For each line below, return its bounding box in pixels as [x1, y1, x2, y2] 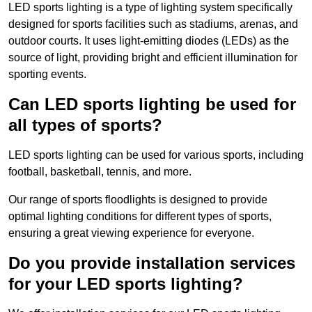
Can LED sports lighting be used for [8, 95, 296, 114]
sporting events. [8, 68, 86, 81]
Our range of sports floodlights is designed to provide [8, 194, 267, 206]
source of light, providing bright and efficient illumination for [8, 52, 297, 64]
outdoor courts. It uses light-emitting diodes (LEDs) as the [8, 35, 289, 47]
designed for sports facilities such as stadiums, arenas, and [8, 18, 298, 31]
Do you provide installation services [8, 253, 295, 273]
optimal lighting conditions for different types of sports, [8, 210, 272, 223]
